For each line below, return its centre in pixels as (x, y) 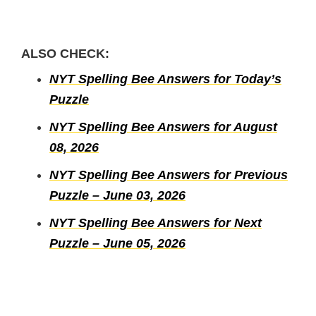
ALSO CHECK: (65, 53)
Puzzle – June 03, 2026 (117, 195)
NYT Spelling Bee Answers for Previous (169, 175)
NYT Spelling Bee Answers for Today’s (165, 79)
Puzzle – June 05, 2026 (117, 243)
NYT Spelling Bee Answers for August (163, 127)
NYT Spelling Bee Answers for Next (156, 223)
